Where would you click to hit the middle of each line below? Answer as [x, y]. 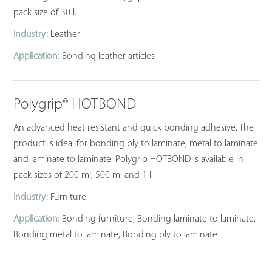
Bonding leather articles [107, 57]
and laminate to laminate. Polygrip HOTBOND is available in [129, 160]
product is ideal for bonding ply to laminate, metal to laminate [136, 144]
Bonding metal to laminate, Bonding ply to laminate [116, 235]
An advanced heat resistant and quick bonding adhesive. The [134, 128]
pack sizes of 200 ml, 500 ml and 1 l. [83, 176]
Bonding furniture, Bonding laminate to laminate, [158, 219]
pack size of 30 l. [45, 13]
